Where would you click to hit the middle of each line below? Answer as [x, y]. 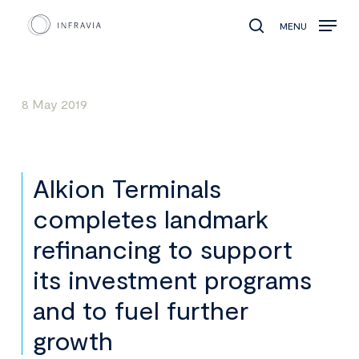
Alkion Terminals [127, 188]
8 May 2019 [55, 104]
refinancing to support [163, 249]
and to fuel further [141, 310]
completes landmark [151, 218]
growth [73, 340]
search [281, 36]
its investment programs [173, 279]
